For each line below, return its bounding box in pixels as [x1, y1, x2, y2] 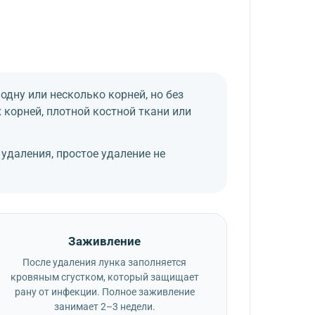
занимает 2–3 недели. [53, 300, 155, 313]
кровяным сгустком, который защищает [10, 271, 199, 283]
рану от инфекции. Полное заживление [14, 285, 195, 298]
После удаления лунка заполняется [22, 256, 187, 269]
